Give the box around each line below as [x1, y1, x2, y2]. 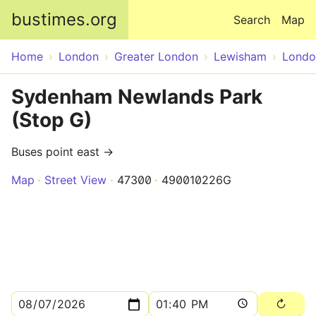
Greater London [114, 49, 198, 63]
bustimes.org [11, 9, 117, 30]
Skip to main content [102, 1, 214, 16]
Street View [44, 173, 107, 187]
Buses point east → [11, 145, 114, 159]
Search [233, 13, 270, 27]
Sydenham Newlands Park [11, 85, 262, 109]
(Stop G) [11, 108, 92, 132]
